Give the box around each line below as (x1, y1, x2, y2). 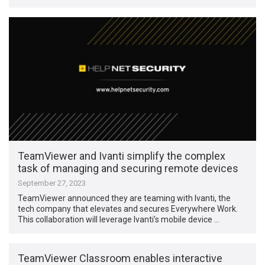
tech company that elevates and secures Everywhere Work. (18, 203, 238, 214)
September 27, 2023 (18, 178, 86, 188)
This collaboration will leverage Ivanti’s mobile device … (18, 214, 220, 224)
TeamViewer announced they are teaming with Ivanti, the (18, 193, 231, 203)
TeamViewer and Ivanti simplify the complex (18, 149, 226, 162)
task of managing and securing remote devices (18, 161, 239, 174)
